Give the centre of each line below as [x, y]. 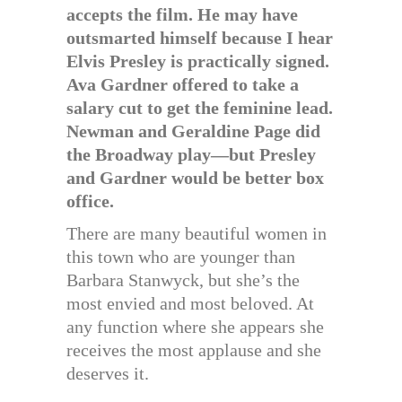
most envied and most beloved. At [190, 303]
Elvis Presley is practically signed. [198, 61]
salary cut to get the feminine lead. [200, 108]
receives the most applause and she [194, 350]
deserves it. [108, 373]
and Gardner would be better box [195, 178]
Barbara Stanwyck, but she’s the [183, 280]
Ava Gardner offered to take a [183, 84]
